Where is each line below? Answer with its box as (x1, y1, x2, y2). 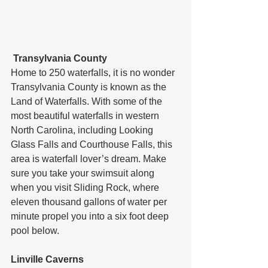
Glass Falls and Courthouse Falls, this (11, 139, 175, 150)
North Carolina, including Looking (11, 124, 156, 135)
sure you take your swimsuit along (11, 167, 157, 178)
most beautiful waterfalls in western (11, 110, 162, 121)
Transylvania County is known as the (11, 81, 169, 92)
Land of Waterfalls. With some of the (11, 96, 165, 106)
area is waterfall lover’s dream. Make (11, 153, 169, 164)
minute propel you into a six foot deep (11, 211, 171, 221)
